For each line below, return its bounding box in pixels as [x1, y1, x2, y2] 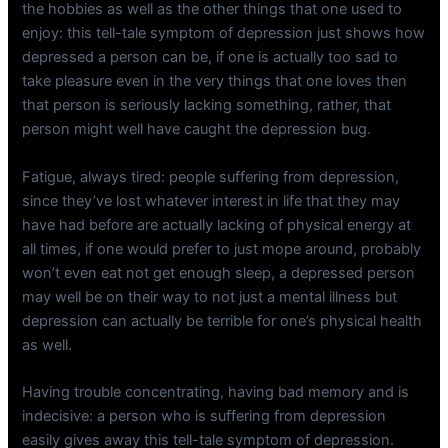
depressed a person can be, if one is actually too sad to [22, 48, 399, 67]
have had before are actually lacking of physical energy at [22, 215, 412, 234]
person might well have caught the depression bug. [22, 120, 372, 139]
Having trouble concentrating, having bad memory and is [22, 383, 410, 402]
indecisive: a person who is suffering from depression [22, 407, 387, 426]
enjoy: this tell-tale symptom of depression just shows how [22, 24, 426, 43]
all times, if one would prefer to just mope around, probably [22, 239, 422, 258]
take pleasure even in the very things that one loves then [22, 72, 408, 91]
